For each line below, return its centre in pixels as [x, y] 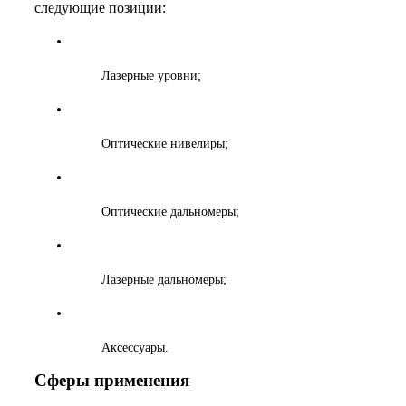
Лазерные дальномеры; [164, 280]
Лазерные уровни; [151, 76]
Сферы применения [112, 380]
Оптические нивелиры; [164, 144]
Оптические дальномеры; [170, 212]
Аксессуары [133, 348]
